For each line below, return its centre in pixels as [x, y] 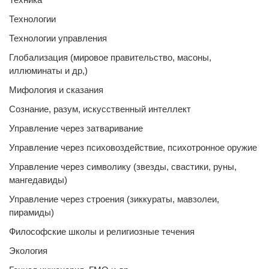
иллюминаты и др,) [48, 71]
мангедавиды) [38, 180]
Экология [28, 251]
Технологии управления [58, 38]
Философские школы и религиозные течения [102, 231]
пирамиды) [32, 212]
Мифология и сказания [56, 90]
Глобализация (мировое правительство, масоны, [110, 57]
